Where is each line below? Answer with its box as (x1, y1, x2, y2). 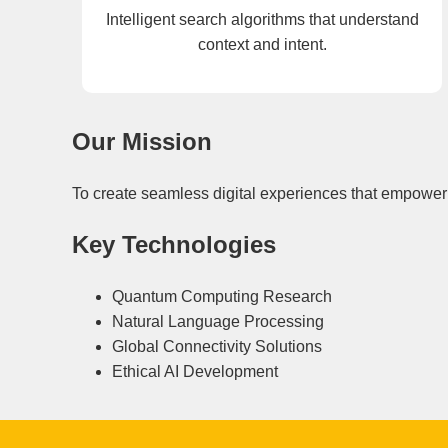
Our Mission (72, 128, 212, 156)
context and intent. (197, 36, 327, 54)
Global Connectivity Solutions (112, 337, 322, 355)
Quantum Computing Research (112, 287, 332, 305)
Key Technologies (72, 230, 276, 258)
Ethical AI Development (112, 362, 278, 380)
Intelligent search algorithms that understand (105, 11, 419, 29)
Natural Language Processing (112, 312, 324, 330)
